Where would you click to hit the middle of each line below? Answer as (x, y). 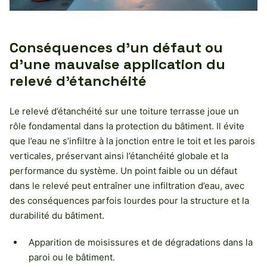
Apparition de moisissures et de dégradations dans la (141, 243)
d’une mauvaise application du (117, 64)
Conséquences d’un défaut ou (116, 48)
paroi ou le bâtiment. (72, 257)
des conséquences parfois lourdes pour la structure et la (129, 201)
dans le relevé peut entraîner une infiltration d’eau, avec (127, 186)
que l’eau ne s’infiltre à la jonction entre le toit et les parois (132, 141)
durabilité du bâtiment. (57, 216)
